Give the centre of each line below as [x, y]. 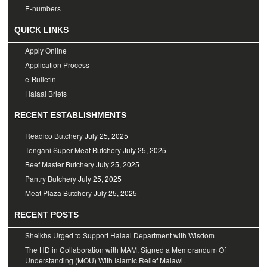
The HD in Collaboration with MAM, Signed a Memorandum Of [125, 250]
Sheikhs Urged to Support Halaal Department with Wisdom [120, 235]
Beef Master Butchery [60, 164]
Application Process [57, 65]
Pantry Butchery [51, 179]
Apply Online [46, 51]
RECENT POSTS [46, 215]
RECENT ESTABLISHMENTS [70, 115]
